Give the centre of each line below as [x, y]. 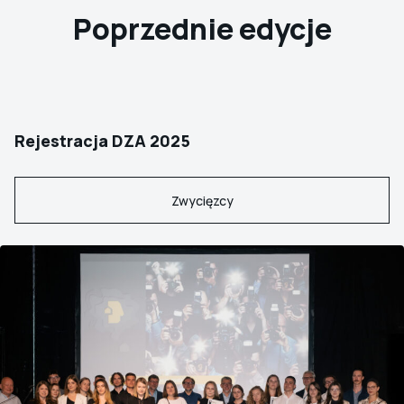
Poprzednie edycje [202, 29]
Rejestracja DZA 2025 [102, 141]
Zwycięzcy [202, 200]
